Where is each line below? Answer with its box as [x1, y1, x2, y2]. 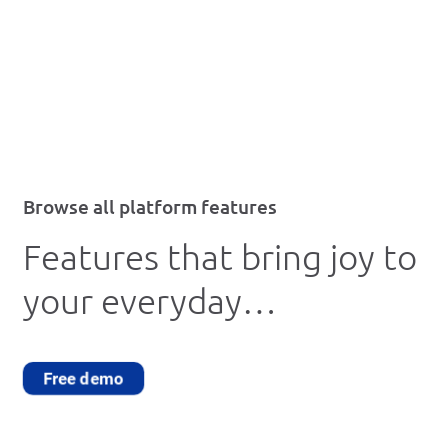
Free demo [41, 367, 126, 389]
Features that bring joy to [23, 237, 417, 278]
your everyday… [23, 281, 277, 322]
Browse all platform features [23, 196, 277, 219]
